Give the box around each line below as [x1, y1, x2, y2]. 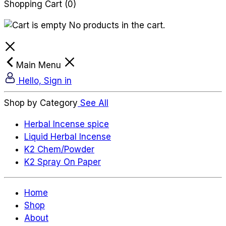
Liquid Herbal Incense [24, 131, 111, 142]
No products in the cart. [67, 20, 165, 30]
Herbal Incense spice [24, 119, 109, 129]
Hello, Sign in [19, 75, 72, 86]
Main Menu [16, 60, 64, 70]
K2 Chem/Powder [24, 144, 94, 154]
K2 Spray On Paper [24, 156, 101, 167]
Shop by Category [4, 97, 78, 108]
